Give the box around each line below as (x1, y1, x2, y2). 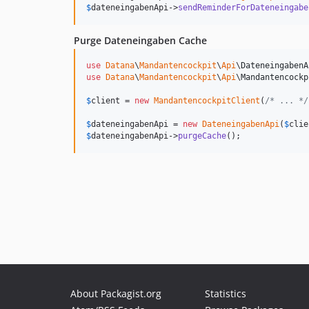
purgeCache (178, 131, 226, 141)
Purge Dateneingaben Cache (74, 34, 207, 47)
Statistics (205, 287, 246, 300)
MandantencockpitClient (154, 96, 260, 106)
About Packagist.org (70, 287, 161, 300)
